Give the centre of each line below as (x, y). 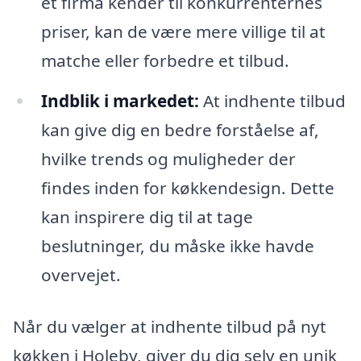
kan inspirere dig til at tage (147, 217)
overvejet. (81, 275)
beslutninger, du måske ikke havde (177, 246)
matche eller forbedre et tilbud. (165, 61)
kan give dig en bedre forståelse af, (180, 130)
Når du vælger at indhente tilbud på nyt (170, 326)
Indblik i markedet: (120, 101)
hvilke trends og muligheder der (168, 159)
